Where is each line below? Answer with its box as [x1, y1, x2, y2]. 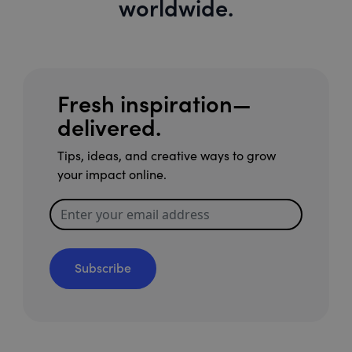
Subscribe [75, 261, 131, 276]
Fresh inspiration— [57, 91, 251, 118]
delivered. [57, 115, 161, 141]
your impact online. [57, 167, 167, 182]
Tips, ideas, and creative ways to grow [57, 148, 276, 163]
